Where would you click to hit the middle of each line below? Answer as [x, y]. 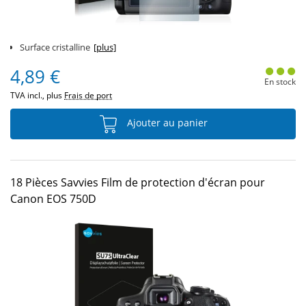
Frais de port [88, 95]
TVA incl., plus [37, 95]
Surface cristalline [55, 47]
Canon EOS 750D [53, 199]
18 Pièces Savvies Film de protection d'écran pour [138, 182]
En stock [280, 82]
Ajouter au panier [166, 123]
